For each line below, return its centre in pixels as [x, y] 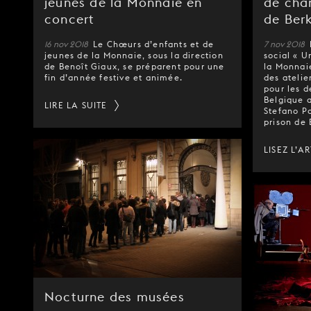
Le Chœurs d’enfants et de [153, 44]
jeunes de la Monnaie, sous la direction [134, 55]
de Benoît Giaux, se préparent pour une [135, 66]
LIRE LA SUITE [76, 105]
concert [70, 19]
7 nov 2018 [285, 44]
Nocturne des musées [115, 297]
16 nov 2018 [67, 44]
